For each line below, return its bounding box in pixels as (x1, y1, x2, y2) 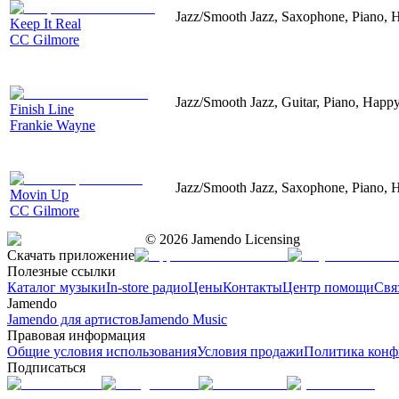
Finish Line (10, 101, 74, 117)
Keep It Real (10, 15, 81, 31)
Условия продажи (197, 343, 304, 359)
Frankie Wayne (10, 117, 95, 133)
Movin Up (10, 186, 69, 202)
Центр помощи (282, 279, 374, 295)
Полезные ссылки (7, 263, 116, 279)
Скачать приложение (7, 247, 134, 263)
